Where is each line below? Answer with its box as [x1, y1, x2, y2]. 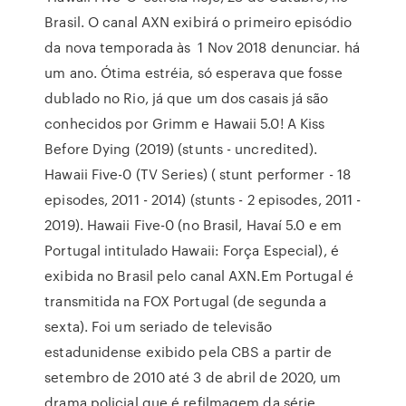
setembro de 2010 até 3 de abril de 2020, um [44, 367, 342, 387]
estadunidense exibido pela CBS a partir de [44, 342, 333, 362]
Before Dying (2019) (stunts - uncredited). [44, 139, 318, 159]
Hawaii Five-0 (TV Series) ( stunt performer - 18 [44, 164, 352, 184]
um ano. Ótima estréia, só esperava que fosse [44, 63, 343, 82]
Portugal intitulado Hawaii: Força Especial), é [44, 240, 339, 260]
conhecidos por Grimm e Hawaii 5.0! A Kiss [44, 113, 325, 133]
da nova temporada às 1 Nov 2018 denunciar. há [44, 37, 360, 57]
